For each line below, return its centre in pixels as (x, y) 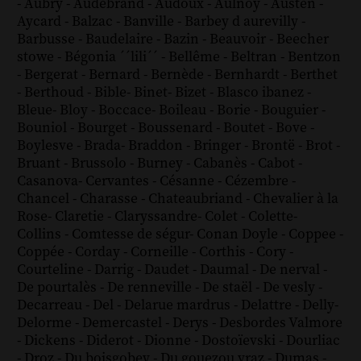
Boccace (124, 110)
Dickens (51, 340)
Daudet (168, 270)
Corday (99, 252)
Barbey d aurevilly (243, 21)
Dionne (169, 340)
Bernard (116, 75)
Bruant (40, 163)
